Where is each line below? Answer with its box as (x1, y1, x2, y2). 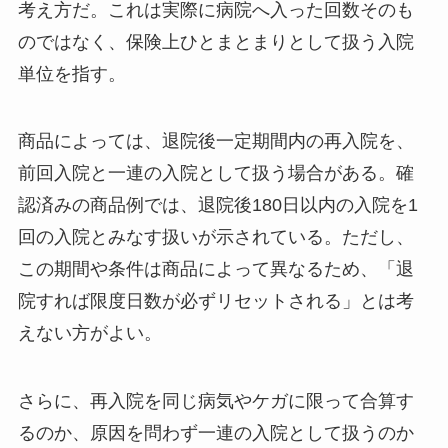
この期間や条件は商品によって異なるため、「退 (17, 259, 414, 280)
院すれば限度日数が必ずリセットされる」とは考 (17, 291, 414, 312)
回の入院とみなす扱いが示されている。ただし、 (17, 227, 414, 248)
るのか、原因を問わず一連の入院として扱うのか (17, 423, 414, 444)
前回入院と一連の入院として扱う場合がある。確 (17, 163, 414, 184)
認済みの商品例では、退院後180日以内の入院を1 (17, 195, 418, 216)
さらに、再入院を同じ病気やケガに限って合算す (17, 391, 414, 412)
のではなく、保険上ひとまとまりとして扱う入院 (17, 31, 414, 52)
